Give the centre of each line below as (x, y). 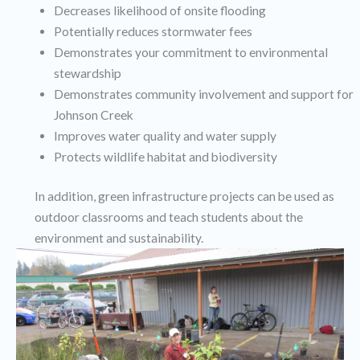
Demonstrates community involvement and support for (203, 94)
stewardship (87, 74)
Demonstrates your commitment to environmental (190, 53)
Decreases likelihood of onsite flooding (160, 11)
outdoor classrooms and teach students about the (169, 217)
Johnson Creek (93, 115)
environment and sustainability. (119, 238)
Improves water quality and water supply (165, 136)
